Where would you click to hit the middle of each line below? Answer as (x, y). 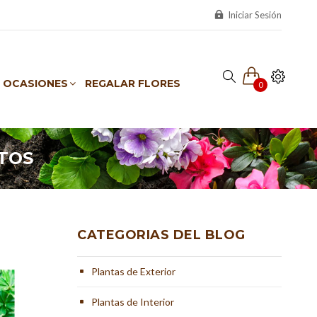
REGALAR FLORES (133, 83)
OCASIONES (35, 83)
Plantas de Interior (133, 302)
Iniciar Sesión (254, 15)
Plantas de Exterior (134, 271)
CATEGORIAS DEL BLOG (161, 235)
